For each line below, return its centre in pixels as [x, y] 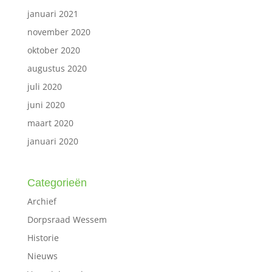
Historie [43, 237]
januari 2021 [53, 13]
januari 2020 [53, 141]
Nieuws [42, 256]
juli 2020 [44, 86]
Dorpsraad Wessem [67, 219]
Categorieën [57, 182]
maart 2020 [50, 123]
